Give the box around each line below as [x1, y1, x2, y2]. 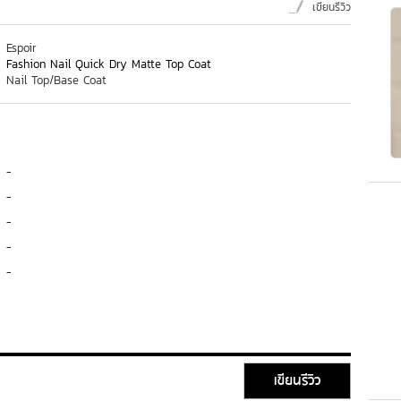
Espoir [6, 39, 37, 56]
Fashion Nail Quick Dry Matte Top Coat [6, 55, 211, 73]
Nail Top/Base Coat [6, 72, 107, 89]
